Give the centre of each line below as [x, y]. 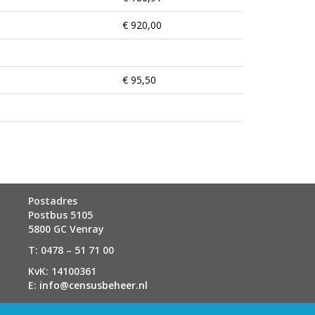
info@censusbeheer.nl [94, 285]
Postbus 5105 [60, 215]
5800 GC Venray [66, 229]
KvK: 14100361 [62, 271]
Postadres [53, 201]
